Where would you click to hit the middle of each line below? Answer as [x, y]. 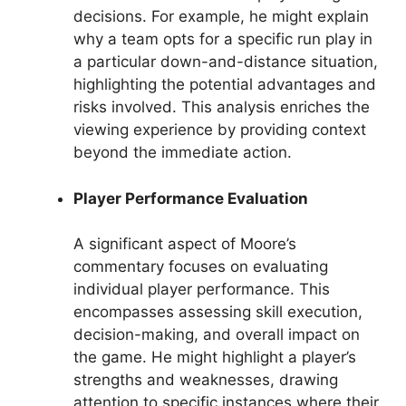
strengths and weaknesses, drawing [206, 380]
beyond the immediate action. [183, 152]
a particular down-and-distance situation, [226, 62]
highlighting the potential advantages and [225, 84]
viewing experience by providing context [220, 130]
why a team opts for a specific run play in [223, 39]
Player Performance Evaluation [191, 198]
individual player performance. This [202, 289]
